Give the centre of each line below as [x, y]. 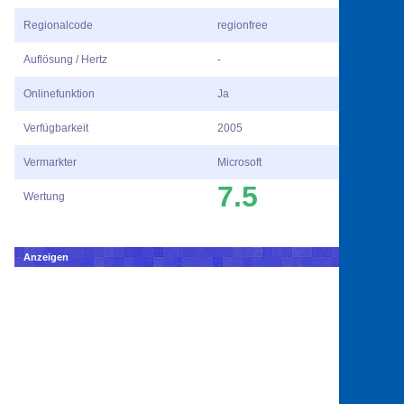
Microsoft [239, 163]
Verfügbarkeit [56, 129]
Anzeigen [46, 257]
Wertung [44, 197]
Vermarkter [50, 163]
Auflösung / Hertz [65, 60]
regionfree [243, 26]
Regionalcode [58, 26]
